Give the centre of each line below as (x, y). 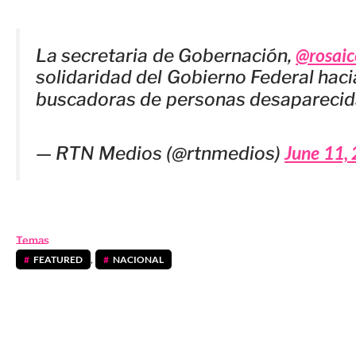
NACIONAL (139, 259)
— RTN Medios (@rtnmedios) (161, 154)
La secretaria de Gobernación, (166, 56)
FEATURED (58, 259)
